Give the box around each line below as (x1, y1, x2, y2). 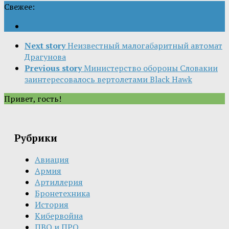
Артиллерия (35, 176, 83, 188)
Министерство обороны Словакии (84, 62, 218, 74)
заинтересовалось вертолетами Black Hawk (25, 73, 192, 85)
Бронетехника (35, 188, 90, 199)
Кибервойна (35, 210, 83, 221)
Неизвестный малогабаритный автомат (67, 39, 222, 51)
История (35, 199, 68, 210)
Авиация (35, 154, 69, 165)
